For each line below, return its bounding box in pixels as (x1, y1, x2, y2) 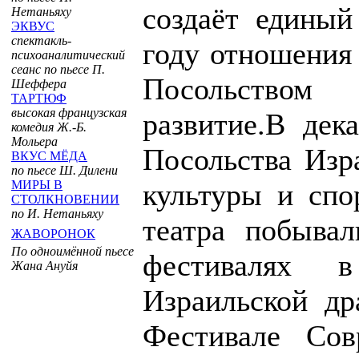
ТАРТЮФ (11, 91, 67, 105)
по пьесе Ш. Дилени (11, 163, 118, 177)
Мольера (11, 135, 58, 148)
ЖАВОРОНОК (11, 224, 95, 241)
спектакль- (11, 34, 71, 47)
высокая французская (11, 106, 127, 119)
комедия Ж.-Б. (11, 120, 87, 134)
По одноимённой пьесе (11, 244, 134, 258)
